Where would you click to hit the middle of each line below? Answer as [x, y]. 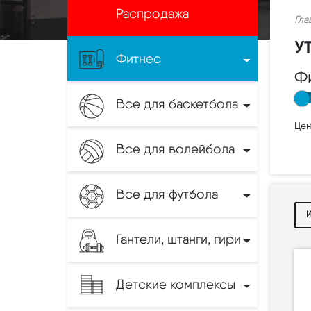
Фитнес [138, 58]
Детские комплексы [176, 284]
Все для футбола [167, 194]
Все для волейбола [175, 149]
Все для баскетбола [177, 103]
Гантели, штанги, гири [178, 239]
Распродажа [152, 13]
